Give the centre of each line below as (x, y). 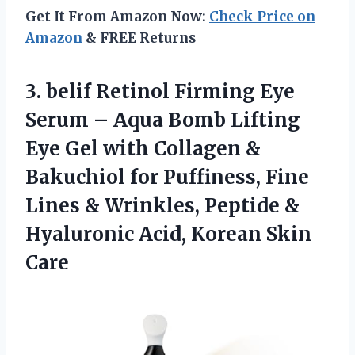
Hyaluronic (82, 234)
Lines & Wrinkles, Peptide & (162, 205)
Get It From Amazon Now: (117, 16)
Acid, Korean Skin (225, 234)
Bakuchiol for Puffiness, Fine (167, 177)
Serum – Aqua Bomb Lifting (163, 120)
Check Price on (262, 16)
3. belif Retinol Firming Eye (160, 91)
